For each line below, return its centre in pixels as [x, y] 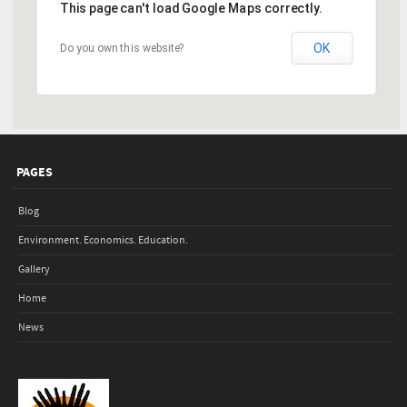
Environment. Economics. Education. [103, 240]
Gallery [34, 269]
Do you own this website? [122, 48]
